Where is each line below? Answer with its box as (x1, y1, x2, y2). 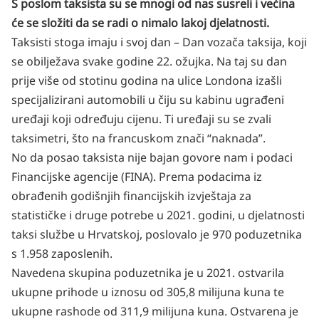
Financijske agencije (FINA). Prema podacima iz (11, 169, 262, 184)
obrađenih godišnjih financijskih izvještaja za (11, 188, 251, 204)
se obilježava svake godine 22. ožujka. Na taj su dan (11, 53, 287, 69)
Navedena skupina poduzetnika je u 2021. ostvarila (11, 265, 284, 281)
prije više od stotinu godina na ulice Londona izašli (11, 73, 282, 88)
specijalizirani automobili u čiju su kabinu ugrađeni (11, 92, 284, 108)
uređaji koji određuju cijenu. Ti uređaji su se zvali (11, 111, 271, 127)
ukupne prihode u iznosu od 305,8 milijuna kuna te (11, 284, 284, 300)
